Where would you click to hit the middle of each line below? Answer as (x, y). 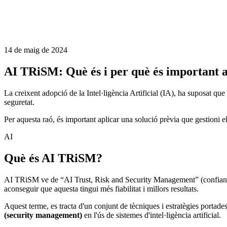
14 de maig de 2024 (36, 50)
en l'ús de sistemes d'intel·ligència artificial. (152, 215)
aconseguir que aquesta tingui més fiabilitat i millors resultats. (101, 189)
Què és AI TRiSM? (53, 158)
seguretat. (19, 102)
